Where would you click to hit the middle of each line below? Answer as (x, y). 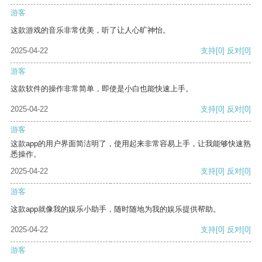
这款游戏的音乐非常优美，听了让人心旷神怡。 (90, 30)
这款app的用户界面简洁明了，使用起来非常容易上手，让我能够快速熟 (131, 144)
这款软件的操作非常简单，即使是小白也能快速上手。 (102, 89)
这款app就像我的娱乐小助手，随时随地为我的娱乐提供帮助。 (116, 209)
